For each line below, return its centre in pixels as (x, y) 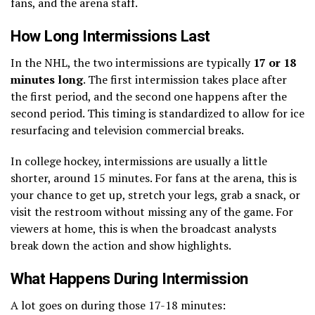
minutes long (47, 79)
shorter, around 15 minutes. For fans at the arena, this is (154, 178)
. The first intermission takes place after (185, 79)
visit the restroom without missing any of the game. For (152, 211)
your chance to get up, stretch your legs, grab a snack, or (155, 194)
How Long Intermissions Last (110, 36)
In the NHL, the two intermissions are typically (132, 62)
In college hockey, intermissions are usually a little (139, 161)
